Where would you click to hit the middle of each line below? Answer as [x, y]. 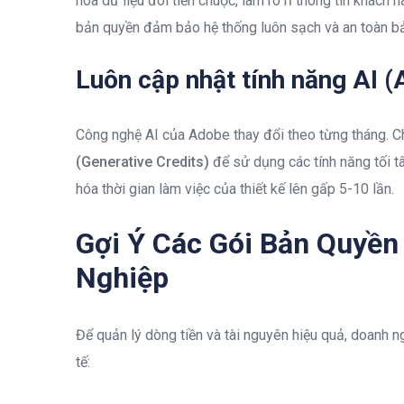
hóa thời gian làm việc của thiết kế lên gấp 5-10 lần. [235, 188]
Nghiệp [122, 277]
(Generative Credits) [142, 161]
